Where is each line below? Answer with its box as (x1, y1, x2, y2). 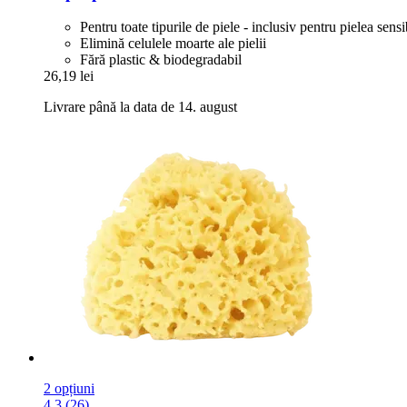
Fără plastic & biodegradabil (80, 52, 242, 68)
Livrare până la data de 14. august (44, 99, 237, 115)
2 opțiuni (44, 381, 94, 397)
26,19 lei (44, 68, 94, 84)
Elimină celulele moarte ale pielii (80, 35, 266, 52)
